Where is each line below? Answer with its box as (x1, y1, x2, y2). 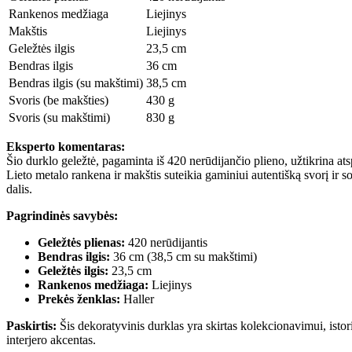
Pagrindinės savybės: (6, 208, 118, 222)
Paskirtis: (6, 318, 57, 332)
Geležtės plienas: (38, 235, 125, 249)
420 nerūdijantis (125, 235, 207, 249)
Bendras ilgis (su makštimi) (9, 75, 143, 90)
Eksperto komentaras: (6, 139, 125, 153)
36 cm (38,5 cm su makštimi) (110, 249, 257, 263)
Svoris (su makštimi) (9, 110, 110, 124)
